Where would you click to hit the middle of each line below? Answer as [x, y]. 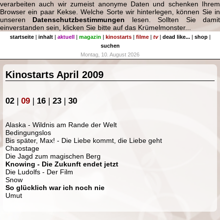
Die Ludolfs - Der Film [40, 172]
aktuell [66, 37]
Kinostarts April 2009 [55, 74]
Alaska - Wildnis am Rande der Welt [61, 124]
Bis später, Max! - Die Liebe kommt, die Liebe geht [84, 140]
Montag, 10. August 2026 [110, 54]
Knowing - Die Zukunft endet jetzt [62, 164]
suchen [110, 45]
